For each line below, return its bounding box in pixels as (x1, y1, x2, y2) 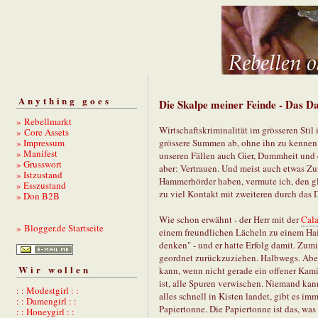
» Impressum (16, 136, 65, 149)
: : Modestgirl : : (16, 284, 79, 297)
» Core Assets (16, 125, 69, 138)
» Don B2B (16, 189, 60, 202)
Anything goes (18, 93, 111, 107)
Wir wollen (18, 263, 91, 277)
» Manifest (16, 146, 57, 160)
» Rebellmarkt (16, 114, 72, 128)
